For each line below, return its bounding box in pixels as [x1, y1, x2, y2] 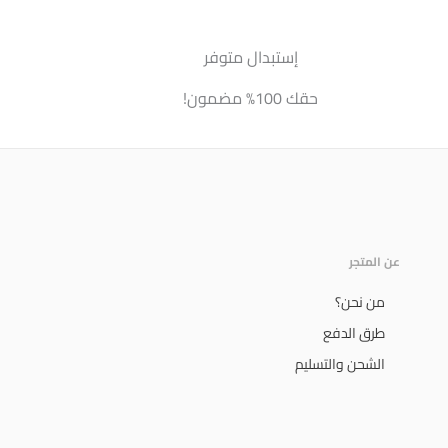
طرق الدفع [323, 320, 385, 347]
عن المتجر [349, 250, 400, 274]
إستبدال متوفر [203, 42, 298, 73]
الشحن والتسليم [295, 351, 385, 378]
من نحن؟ [335, 289, 385, 316]
